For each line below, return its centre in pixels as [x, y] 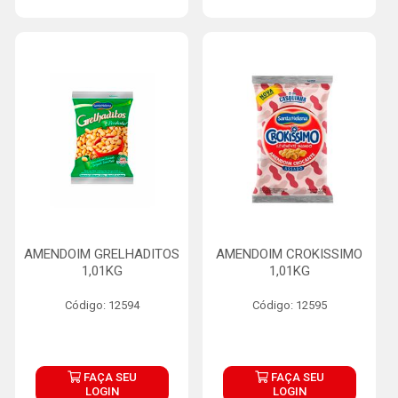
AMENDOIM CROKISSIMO [289, 254]
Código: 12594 [102, 305]
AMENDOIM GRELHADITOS [102, 254]
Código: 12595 [289, 305]
